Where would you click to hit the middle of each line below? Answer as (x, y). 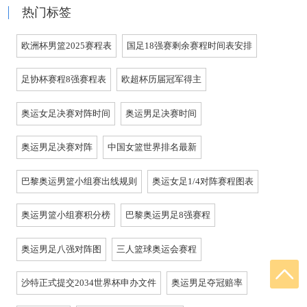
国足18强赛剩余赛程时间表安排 (190, 45)
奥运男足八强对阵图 (61, 249)
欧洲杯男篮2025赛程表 (66, 45)
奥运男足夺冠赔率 (207, 283)
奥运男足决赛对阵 (57, 147)
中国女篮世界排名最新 (152, 147)
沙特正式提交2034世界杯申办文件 (88, 283)
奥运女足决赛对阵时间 (65, 113)
